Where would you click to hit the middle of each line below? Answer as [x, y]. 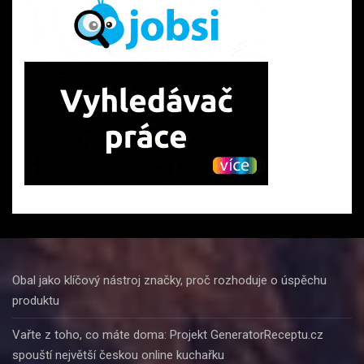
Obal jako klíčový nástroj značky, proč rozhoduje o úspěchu [169, 280]
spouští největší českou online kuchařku [118, 355]
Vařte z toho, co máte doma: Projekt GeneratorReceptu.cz [168, 334]
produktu [36, 300]
